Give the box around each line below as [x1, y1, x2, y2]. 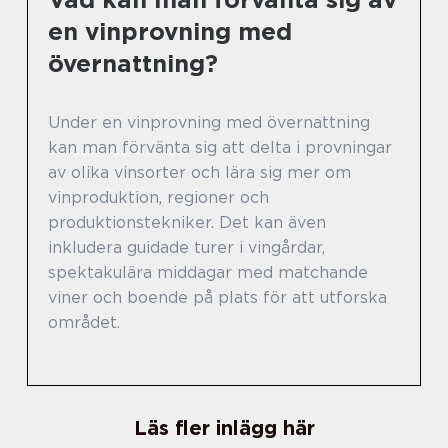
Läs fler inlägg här [133, 415, 315, 440]
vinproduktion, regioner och [48, 187, 269, 207]
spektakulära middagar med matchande [48, 262, 368, 282]
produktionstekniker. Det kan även [48, 212, 326, 232]
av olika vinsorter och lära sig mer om [48, 162, 351, 182]
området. [48, 312, 120, 332]
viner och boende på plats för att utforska [48, 287, 387, 307]
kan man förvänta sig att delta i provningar [48, 137, 392, 157]
